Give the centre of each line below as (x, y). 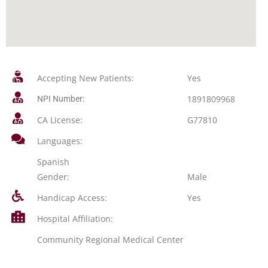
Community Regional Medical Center (110, 240)
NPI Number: (60, 99)
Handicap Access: (72, 198)
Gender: (53, 177)
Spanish (53, 162)
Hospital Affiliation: (75, 219)
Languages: (60, 141)
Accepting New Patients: (85, 78)
